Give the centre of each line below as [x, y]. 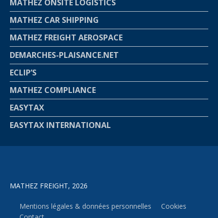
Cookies [174, 206]
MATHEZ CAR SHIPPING [54, 20]
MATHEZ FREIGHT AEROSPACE [66, 37]
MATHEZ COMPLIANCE [53, 90]
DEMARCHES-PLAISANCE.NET [64, 55]
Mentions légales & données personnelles [85, 206]
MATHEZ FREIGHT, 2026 [49, 186]
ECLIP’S [23, 72]
